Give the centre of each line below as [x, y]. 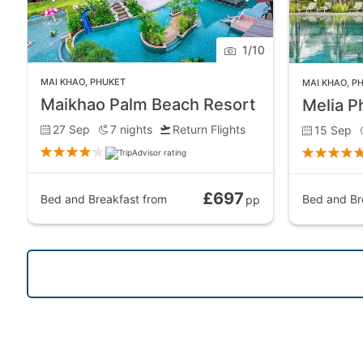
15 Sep [333, 130]
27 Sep [71, 130]
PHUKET [108, 82]
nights [136, 130]
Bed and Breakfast [90, 199]
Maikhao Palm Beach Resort [148, 105]
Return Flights [209, 130]
